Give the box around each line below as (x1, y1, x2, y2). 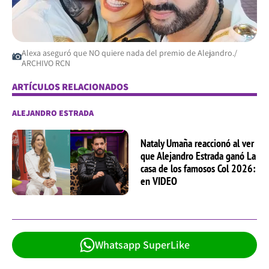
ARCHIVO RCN (21, 57, 70, 68)
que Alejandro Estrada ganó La (141, 149, 256, 163)
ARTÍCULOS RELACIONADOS (12, 80, 128, 93)
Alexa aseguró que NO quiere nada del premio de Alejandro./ (21, 47, 237, 58)
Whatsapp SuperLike (94, 238, 190, 252)
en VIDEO (141, 174, 177, 189)
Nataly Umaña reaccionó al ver (141, 136, 254, 151)
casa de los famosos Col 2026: (141, 162, 256, 176)
